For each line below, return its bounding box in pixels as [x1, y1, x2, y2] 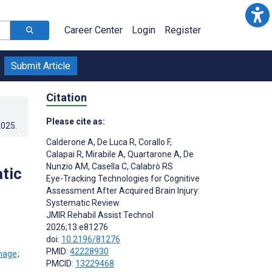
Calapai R [46, 149, 82, 159]
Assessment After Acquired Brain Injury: [46, 185, 200, 195]
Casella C [90, 161, 127, 171]
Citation [46, 90, 87, 104]
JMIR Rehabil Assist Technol [46, 209, 154, 220]
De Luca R [95, 137, 135, 147]
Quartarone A [126, 149, 180, 159]
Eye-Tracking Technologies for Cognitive [46, 173, 200, 183]
